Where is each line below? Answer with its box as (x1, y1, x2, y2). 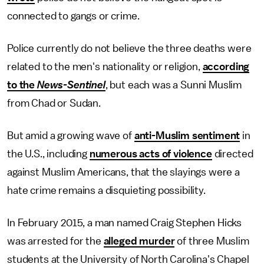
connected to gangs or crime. (7, 11, 140, 21)
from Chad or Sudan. (7, 98, 101, 108)
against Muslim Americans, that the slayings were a (7, 167, 240, 177)
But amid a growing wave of (7, 130, 134, 141)
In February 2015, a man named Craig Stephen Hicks (7, 217, 242, 228)
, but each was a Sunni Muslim (105, 80, 242, 90)
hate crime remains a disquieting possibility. (7, 185, 206, 196)
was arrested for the (7, 236, 104, 246)
